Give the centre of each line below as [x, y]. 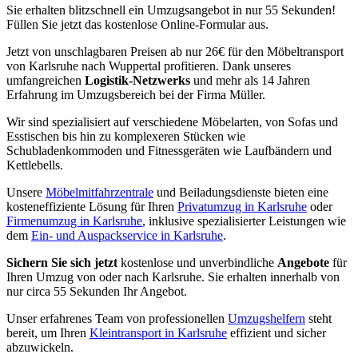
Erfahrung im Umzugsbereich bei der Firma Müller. [136, 94]
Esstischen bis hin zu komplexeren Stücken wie [126, 136]
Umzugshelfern [267, 318]
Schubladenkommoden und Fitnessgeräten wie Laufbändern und [169, 150]
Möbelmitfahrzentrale [99, 192]
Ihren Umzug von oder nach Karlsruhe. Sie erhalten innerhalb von [173, 276]
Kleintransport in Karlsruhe [158, 332]
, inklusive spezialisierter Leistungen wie [244, 221]
